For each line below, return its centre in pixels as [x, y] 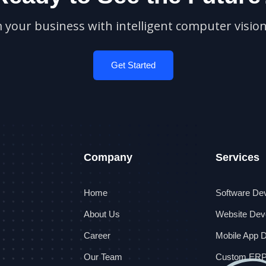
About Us [102, 214]
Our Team [103, 257]
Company [108, 158]
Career [97, 236]
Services [237, 158]
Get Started [133, 65]
